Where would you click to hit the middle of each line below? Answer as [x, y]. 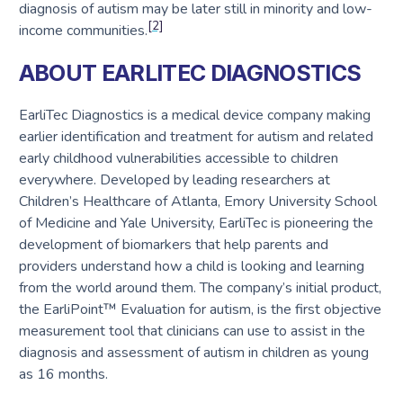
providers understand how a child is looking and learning [191, 267]
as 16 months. [63, 375]
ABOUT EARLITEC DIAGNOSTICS [190, 72]
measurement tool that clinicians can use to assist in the [192, 331]
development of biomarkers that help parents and [173, 245]
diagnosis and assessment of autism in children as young [193, 353]
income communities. [83, 30]
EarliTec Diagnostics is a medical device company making [194, 116]
